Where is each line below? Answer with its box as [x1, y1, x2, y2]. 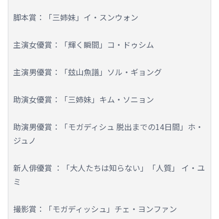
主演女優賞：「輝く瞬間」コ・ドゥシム [13, 38, 154, 50]
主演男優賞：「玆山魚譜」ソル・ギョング [13, 66, 162, 78]
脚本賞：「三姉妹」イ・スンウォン [13, 11, 138, 23]
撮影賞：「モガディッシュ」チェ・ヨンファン [13, 202, 177, 215]
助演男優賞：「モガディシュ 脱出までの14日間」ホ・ [13, 120, 203, 132]
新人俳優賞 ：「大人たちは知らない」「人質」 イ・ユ [13, 161, 205, 174]
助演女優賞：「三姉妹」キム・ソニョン [13, 93, 154, 105]
